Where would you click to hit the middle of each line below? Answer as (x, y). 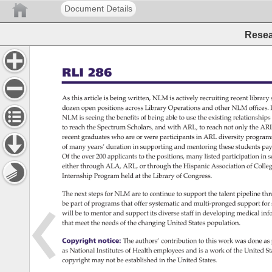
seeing (97, 118)
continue (164, 194)
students (250, 148)
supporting (158, 148)
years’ (97, 148)
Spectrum (114, 128)
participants (179, 138)
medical (250, 213)
